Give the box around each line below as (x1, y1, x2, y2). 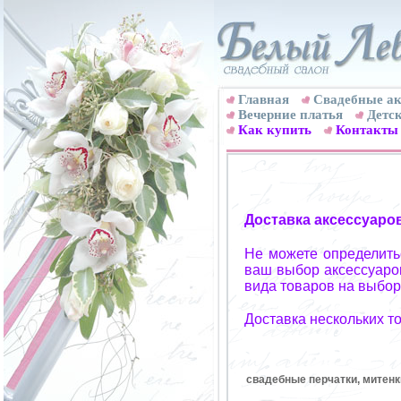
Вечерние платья (238, 107, 343, 122)
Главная (238, 92, 289, 107)
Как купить (238, 123, 311, 137)
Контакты (336, 123, 398, 137)
